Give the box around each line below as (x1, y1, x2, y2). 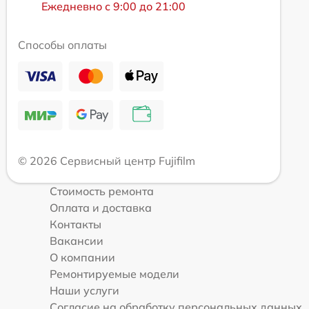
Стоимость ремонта (50, 184, 154, 199)
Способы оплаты (18, 38, 107, 52)
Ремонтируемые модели (50, 267, 179, 281)
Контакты (50, 217, 101, 232)
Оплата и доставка (50, 201, 152, 215)
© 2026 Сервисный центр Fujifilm (18, 154, 195, 168)
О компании (50, 250, 115, 265)
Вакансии (50, 234, 103, 248)
